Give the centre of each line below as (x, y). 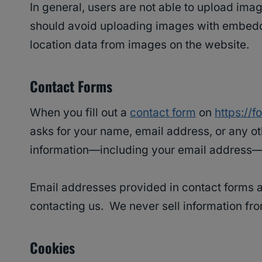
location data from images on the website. (139, 45)
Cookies (52, 248)
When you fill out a (80, 113)
